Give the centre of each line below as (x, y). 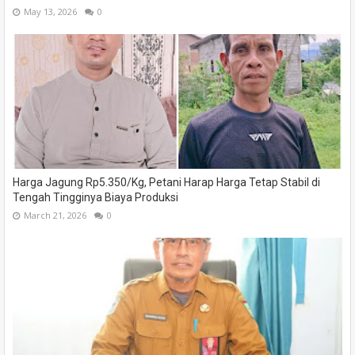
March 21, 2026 (55, 216)
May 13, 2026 (50, 12)
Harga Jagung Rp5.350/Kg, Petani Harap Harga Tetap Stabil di (166, 183)
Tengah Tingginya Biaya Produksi (95, 198)
